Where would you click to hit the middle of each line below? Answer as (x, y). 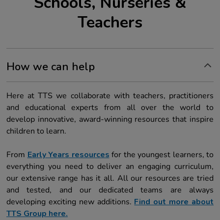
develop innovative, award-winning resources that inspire (110, 120)
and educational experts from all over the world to (110, 108)
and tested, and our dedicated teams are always (110, 190)
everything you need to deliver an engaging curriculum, (110, 167)
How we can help (51, 67)
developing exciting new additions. (70, 202)
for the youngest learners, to (161, 155)
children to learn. (36, 131)
